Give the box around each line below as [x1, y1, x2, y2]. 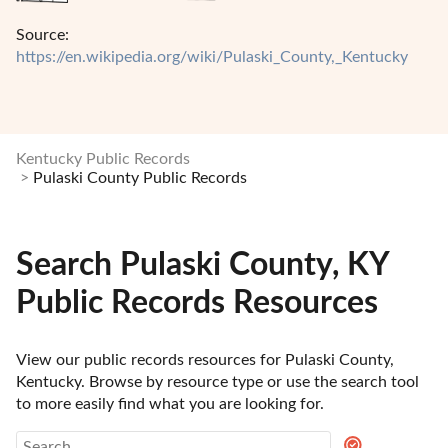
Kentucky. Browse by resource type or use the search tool [16, 374, 419, 390]
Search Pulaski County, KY [16, 249, 389, 282]
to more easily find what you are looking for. [16, 396, 324, 412]
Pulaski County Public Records [33, 169, 247, 186]
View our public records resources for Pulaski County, [16, 352, 394, 368]
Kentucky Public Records [16, 150, 190, 167]
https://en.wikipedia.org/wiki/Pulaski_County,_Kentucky [16, 48, 408, 65]
